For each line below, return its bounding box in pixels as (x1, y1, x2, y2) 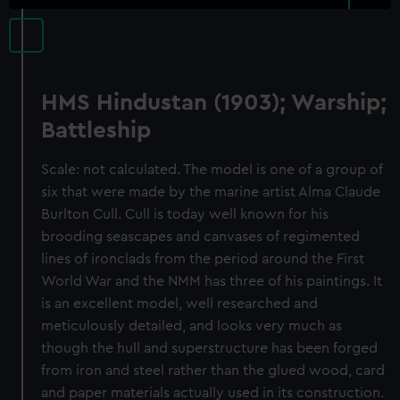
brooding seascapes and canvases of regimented (41, 229, 361, 244)
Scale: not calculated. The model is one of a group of (41, 162, 384, 177)
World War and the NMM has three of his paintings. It (41, 274, 383, 288)
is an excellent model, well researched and (41, 296, 319, 311)
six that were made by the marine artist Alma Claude (41, 185, 381, 199)
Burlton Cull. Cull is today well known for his (41, 207, 329, 221)
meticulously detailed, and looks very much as (41, 319, 343, 333)
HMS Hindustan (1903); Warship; (41, 91, 387, 114)
